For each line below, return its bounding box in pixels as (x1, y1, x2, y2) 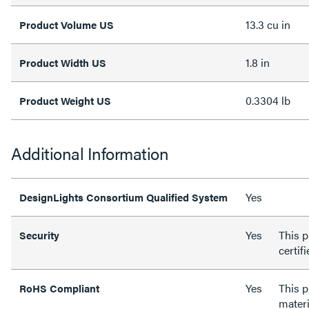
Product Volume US (19, 17, 114, 32)
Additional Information (11, 141, 168, 165)
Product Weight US (19, 92, 111, 108)
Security (19, 227, 65, 242)
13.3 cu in (246, 16, 290, 32)
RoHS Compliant (19, 280, 99, 295)
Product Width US (19, 54, 106, 70)
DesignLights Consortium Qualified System (19, 189, 228, 204)
